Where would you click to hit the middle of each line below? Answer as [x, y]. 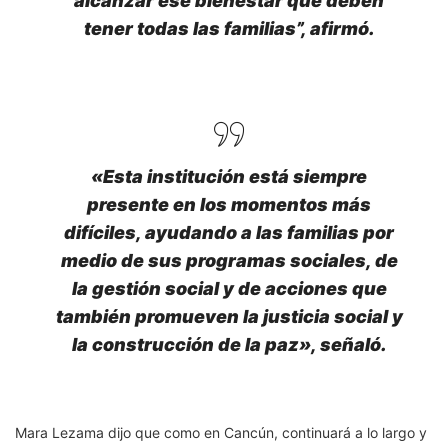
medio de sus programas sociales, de [229, 260]
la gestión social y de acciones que [229, 288]
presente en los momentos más [229, 204]
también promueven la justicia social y [229, 316]
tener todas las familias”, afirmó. [229, 28]
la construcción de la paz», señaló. [229, 344]
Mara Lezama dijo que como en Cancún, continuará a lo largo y [221, 432]
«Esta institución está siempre [229, 176]
